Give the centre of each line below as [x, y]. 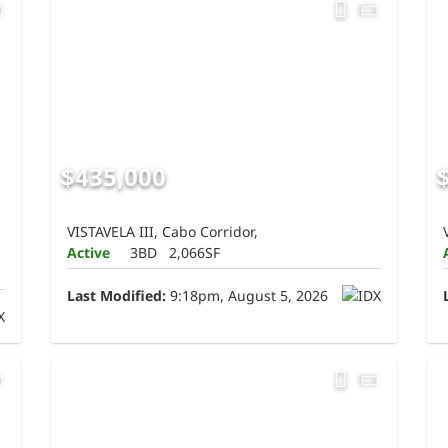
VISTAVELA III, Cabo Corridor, [163, 231]
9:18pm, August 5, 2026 [247, 295]
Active [89, 252]
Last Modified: [117, 295]
